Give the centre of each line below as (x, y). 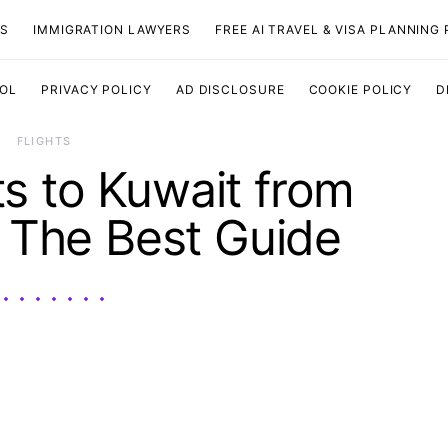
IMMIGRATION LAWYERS (112, 29)
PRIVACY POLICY (96, 89)
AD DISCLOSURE (230, 89)
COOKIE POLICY (360, 89)
